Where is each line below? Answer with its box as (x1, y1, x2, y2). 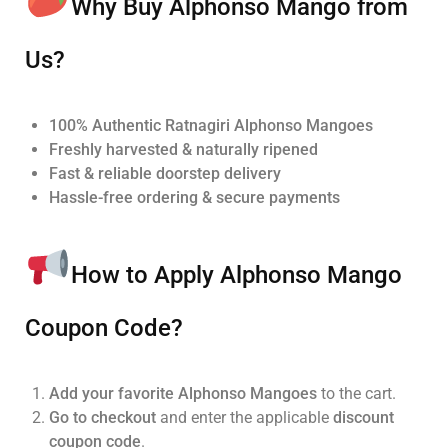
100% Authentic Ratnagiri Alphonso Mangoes (49, 115, 373, 135)
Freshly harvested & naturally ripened (49, 139, 318, 159)
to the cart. (317, 384, 396, 404)
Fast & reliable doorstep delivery (49, 163, 281, 183)
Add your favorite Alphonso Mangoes (49, 384, 317, 404)
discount (333, 408, 394, 428)
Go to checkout (49, 408, 156, 428)
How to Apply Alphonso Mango (70, 260, 402, 289)
